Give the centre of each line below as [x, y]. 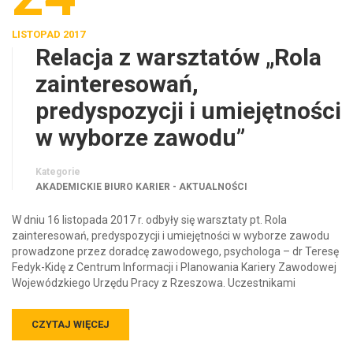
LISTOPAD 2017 [48, 19]
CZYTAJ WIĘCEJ [71, 309]
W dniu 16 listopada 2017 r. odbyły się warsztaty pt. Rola [149, 204]
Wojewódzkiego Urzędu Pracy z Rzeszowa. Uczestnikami [154, 268]
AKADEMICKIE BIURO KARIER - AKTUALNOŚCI [141, 171]
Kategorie [58, 156]
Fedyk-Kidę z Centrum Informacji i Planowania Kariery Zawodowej [174, 252]
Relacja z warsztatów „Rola [178, 42]
